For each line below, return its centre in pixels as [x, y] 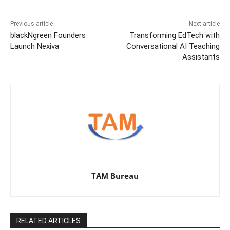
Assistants [201, 57]
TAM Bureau [115, 175]
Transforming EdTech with [174, 35]
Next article [204, 23]
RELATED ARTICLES [49, 221]
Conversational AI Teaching [173, 46]
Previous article [32, 23]
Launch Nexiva [35, 46]
